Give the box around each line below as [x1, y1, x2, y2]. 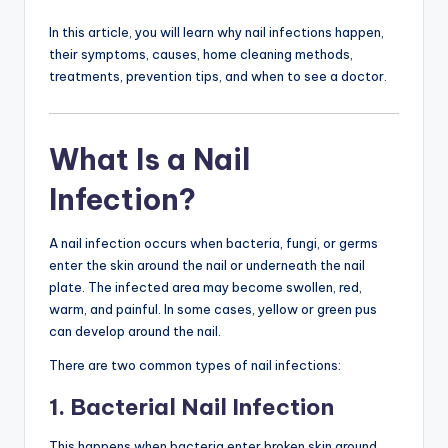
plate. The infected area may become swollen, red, [49, 278, 362, 295]
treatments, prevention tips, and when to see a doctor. [49, 68, 387, 85]
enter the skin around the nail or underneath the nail [49, 256, 365, 273]
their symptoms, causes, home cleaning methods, [49, 46, 353, 63]
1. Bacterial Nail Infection [49, 392, 334, 421]
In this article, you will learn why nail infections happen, [49, 24, 384, 41]
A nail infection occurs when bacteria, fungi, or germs [49, 234, 378, 251]
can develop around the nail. [49, 322, 221, 339]
